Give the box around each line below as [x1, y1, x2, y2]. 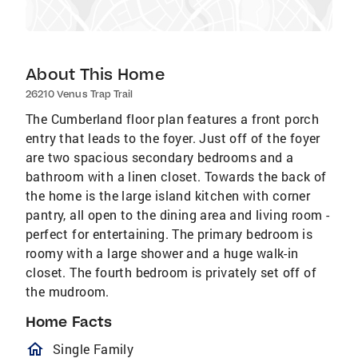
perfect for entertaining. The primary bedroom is [26, 225, 313, 242]
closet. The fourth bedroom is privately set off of [26, 264, 316, 280]
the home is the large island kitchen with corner [26, 187, 311, 204]
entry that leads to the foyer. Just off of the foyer [26, 129, 320, 146]
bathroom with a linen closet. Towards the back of [26, 168, 327, 185]
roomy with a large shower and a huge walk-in [26, 245, 299, 261]
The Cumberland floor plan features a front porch [26, 110, 320, 127]
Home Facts [26, 312, 112, 331]
